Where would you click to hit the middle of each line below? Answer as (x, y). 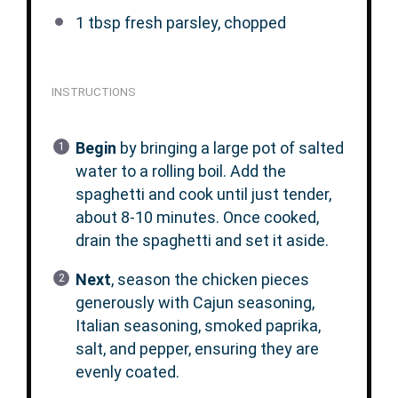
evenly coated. (127, 372)
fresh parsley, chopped (203, 23)
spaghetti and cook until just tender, (203, 195)
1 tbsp (98, 23)
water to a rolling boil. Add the (180, 171)
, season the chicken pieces (210, 280)
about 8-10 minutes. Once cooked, (197, 218)
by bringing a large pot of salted (230, 148)
